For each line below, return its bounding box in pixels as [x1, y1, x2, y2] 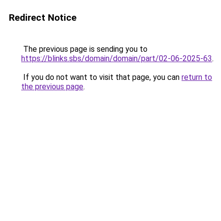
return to [182, 73, 212, 82]
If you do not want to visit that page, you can [21, 73, 182, 82]
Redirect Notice [9, 12, 76, 23]
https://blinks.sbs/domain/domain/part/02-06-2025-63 [21, 54, 212, 63]
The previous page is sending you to [21, 44, 147, 54]
